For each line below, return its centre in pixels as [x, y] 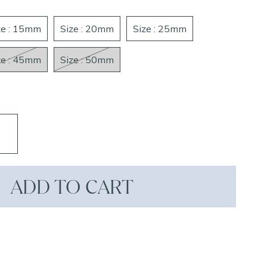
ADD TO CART [72, 187]
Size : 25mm [160, 29]
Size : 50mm [87, 60]
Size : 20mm [87, 29]
